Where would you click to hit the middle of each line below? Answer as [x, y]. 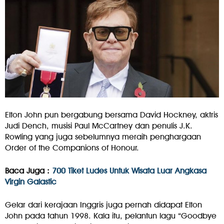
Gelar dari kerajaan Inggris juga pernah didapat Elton [103, 205]
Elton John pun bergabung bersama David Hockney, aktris [111, 115]
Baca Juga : [28, 171]
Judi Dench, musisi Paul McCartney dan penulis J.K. [99, 126]
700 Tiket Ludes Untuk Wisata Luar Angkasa [129, 171]
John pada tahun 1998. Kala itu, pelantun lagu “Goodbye [111, 216]
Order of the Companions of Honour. [72, 148]
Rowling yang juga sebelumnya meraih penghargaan [103, 137]
